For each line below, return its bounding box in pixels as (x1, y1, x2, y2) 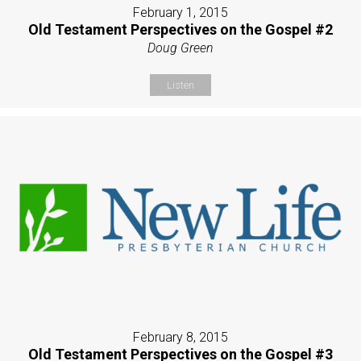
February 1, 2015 (133, 4, 228, 20)
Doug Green (147, 39, 214, 56)
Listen (167, 78, 194, 91)
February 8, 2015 (133, 330, 228, 346)
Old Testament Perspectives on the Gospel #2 (28, 20, 333, 38)
